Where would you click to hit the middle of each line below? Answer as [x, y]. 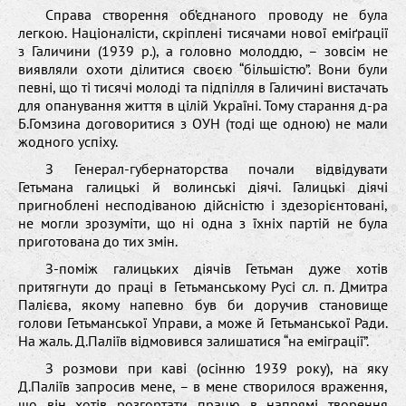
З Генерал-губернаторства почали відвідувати [217, 168]
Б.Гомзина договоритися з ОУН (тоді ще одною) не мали [203, 123]
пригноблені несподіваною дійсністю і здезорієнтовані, [203, 204]
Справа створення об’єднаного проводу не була [217, 14]
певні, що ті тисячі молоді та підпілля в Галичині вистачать [203, 87]
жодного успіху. [68, 141]
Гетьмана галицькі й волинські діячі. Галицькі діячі [203, 186]
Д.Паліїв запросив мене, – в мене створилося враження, [203, 386]
